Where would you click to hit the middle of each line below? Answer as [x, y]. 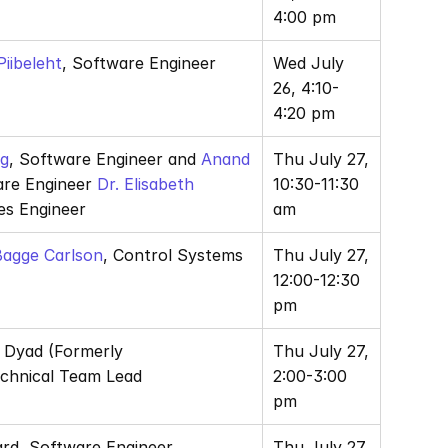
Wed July [308, 63]
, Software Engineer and [102, 159]
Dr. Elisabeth [145, 184]
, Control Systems [173, 255]
